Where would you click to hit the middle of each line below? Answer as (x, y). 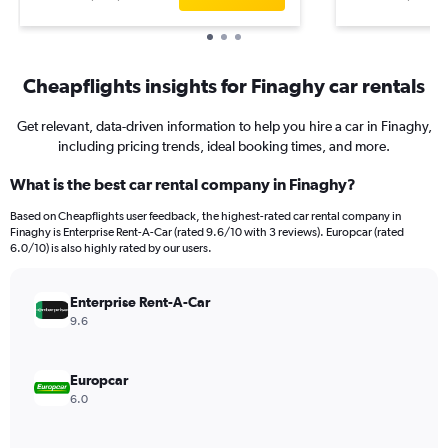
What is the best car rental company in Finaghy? (183, 184)
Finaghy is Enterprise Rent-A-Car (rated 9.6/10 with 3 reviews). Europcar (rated (207, 232)
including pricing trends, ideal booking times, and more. (224, 146)
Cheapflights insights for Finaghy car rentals (224, 85)
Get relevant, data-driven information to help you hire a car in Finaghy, (224, 126)
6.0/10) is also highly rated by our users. (111, 248)
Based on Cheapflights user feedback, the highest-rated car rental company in (205, 216)
